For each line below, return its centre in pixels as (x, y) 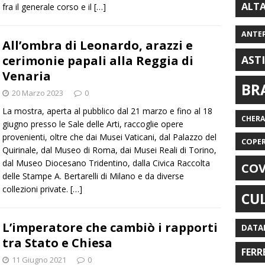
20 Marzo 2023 (38, 93)
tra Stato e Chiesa (57, 243)
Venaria (27, 76)
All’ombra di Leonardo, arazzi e (98, 46)
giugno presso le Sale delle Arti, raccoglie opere (93, 124)
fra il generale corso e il (48, 7)
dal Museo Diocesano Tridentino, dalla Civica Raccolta (106, 163)
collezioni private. (36, 189)
